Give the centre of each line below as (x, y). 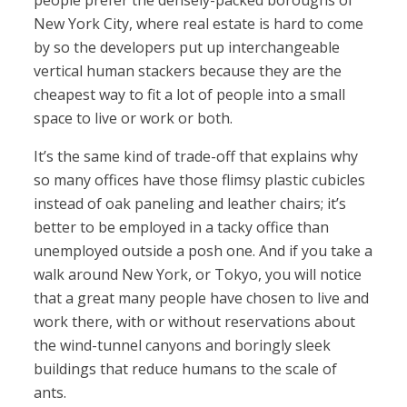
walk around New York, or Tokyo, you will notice (198, 275)
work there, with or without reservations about (195, 322)
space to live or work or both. (134, 119)
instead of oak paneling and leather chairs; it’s (190, 204)
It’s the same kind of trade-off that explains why (196, 157)
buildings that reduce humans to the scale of (186, 369)
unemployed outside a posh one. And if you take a (203, 251)
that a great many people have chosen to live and (202, 298)
